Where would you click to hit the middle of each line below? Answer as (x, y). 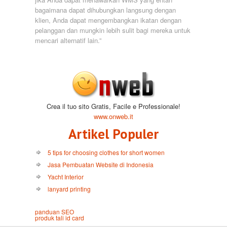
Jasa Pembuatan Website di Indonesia (101, 164)
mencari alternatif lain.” (68, 40)
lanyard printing (69, 188)
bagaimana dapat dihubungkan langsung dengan (105, 10)
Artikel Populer (113, 134)
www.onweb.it (113, 116)
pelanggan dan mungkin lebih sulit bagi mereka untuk (113, 30)
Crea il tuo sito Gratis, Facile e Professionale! (113, 106)
